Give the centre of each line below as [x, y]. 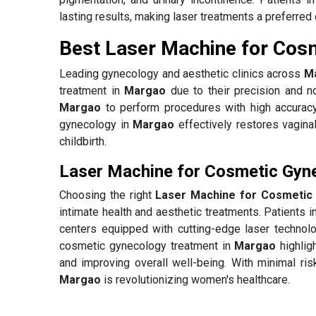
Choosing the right [108, 195]
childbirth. [84, 141]
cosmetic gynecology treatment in [147, 245]
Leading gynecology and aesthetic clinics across [182, 73]
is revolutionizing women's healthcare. [195, 279]
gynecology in [96, 124]
